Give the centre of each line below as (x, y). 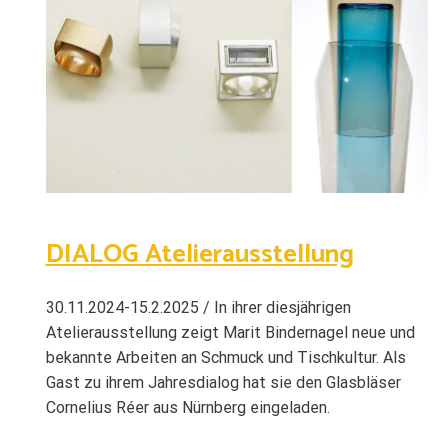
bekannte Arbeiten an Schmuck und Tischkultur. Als (225, 357)
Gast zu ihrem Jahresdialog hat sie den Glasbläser (223, 382)
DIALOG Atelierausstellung (199, 255)
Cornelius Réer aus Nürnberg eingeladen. (187, 407)
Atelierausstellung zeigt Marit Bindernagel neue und (230, 332)
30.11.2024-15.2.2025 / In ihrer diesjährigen (198, 307)
